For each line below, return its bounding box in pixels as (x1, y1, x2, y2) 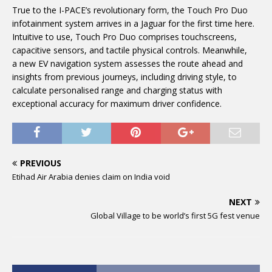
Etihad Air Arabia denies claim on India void (12, 171, 170, 182)
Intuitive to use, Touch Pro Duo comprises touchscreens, (12, 31, 237, 42)
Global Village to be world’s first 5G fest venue (90, 210, 260, 221)
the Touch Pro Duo (172, 4, 248, 16)
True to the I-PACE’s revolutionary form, (12, 4, 172, 16)
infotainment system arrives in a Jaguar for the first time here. (12, 18, 254, 29)
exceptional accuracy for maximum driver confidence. (12, 98, 222, 109)
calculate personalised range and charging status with (12, 84, 222, 96)
